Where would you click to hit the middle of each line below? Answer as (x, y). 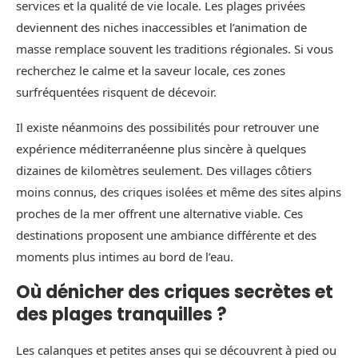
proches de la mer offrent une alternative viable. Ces (159, 213)
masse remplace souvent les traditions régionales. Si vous (175, 48)
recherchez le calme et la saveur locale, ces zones (151, 70)
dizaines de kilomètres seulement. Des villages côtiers (164, 170)
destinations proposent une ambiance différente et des (166, 235)
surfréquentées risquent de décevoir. (116, 91)
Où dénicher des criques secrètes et (175, 292)
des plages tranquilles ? (121, 314)
